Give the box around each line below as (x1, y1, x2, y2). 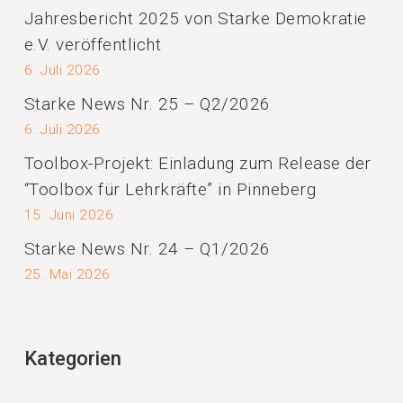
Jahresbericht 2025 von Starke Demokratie (23, 8, 367, 29)
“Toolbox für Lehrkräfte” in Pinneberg (23, 179, 317, 200)
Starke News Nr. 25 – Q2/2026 (23, 94, 271, 114)
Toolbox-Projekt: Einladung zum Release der (23, 153, 372, 174)
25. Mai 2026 (23, 266, 111, 282)
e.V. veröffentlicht (23, 34, 162, 55)
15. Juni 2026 (23, 207, 114, 223)
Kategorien (23, 347, 121, 370)
